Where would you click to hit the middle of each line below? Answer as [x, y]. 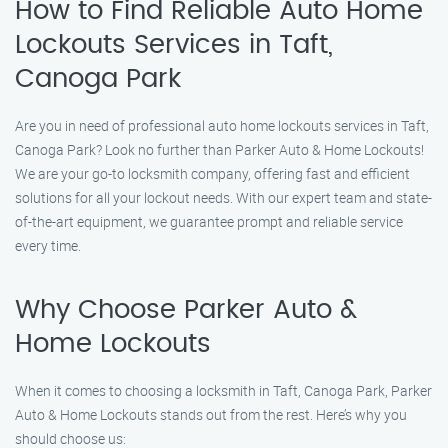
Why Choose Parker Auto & [186, 310]
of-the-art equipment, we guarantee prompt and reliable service [209, 221]
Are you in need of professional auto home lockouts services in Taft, [222, 125]
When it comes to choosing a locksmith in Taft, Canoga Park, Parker [223, 390]
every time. [48, 245]
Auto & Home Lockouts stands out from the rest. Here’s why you [211, 414]
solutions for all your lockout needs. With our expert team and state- [223, 197]
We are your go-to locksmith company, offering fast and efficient [212, 173]
